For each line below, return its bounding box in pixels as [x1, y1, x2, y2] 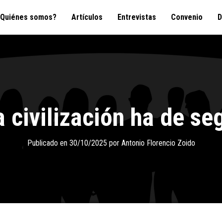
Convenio [171, 12, 203, 22]
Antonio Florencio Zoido [121, 138, 195, 148]
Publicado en [27, 138, 69, 148]
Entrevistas [117, 12, 156, 22]
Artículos [71, 12, 103, 22]
